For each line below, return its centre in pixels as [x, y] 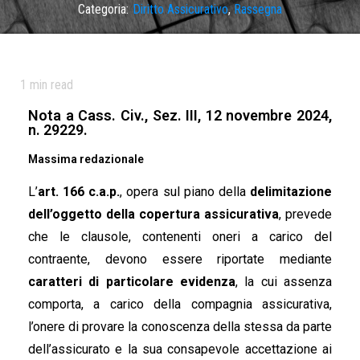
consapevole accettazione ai [250, 349]
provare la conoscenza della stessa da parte [207, 327]
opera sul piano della [188, 192]
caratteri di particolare [104, 282]
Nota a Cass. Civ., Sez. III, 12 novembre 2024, [180, 115]
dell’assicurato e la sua [98, 349]
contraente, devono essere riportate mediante [180, 259]
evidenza [208, 282]
